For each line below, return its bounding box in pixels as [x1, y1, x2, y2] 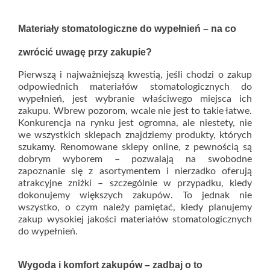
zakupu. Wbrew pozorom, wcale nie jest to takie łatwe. [18, 106, 252, 116]
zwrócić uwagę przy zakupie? [18, 47, 152, 57]
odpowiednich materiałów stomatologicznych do [18, 82, 252, 92]
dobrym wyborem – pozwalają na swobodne [18, 154, 252, 164]
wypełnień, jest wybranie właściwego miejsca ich [18, 94, 252, 104]
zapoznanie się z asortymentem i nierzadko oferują [18, 166, 252, 176]
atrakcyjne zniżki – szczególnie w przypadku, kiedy [18, 178, 252, 188]
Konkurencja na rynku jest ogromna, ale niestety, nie [18, 118, 252, 128]
